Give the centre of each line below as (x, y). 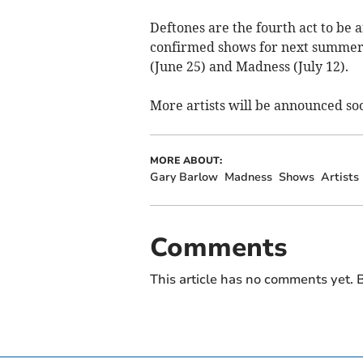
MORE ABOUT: (186, 160)
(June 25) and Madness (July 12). (249, 66)
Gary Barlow (184, 177)
